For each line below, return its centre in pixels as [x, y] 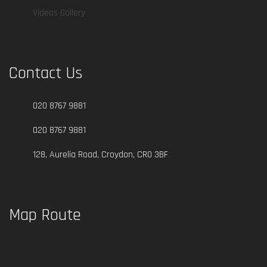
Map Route [45, 215]
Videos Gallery [59, 13]
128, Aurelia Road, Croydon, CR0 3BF [100, 154]
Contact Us [46, 73]
